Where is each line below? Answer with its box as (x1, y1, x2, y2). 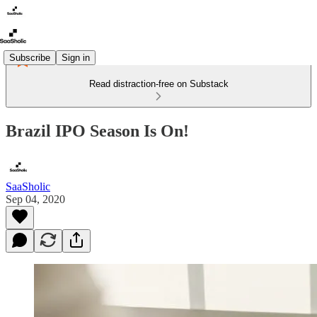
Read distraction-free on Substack (88, 79, 229, 89)
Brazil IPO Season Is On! (6, 121, 189, 140)
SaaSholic (6, 180, 50, 192)
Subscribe (9, 52, 50, 63)
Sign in (62, 52, 90, 63)
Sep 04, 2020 (6, 192, 65, 205)
